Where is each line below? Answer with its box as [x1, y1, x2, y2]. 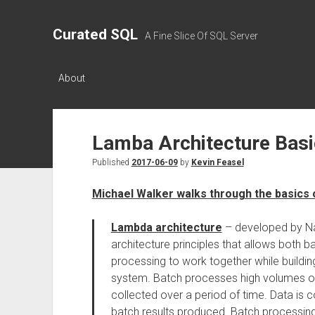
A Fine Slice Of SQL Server [144, 30, 258, 41]
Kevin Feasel [191, 157, 244, 167]
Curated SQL [52, 26, 138, 43]
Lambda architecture [110, 221, 222, 234]
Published [91, 157, 131, 167]
